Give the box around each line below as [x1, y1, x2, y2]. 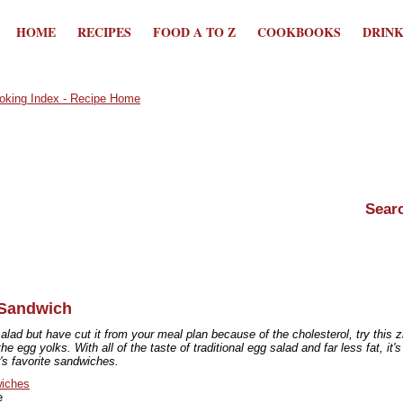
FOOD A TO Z [153, 22, 236, 41]
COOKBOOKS [257, 22, 341, 41]
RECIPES [77, 22, 131, 41]
